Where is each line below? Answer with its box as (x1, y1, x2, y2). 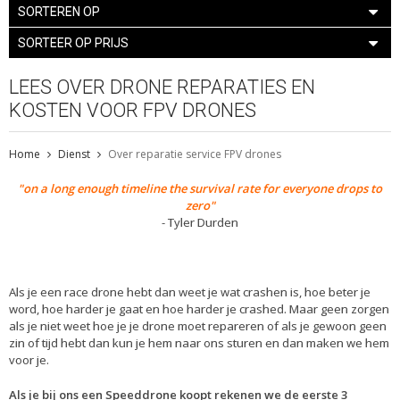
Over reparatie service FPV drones (108, 146, 281, 162)
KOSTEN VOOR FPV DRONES (9, 98, 256, 121)
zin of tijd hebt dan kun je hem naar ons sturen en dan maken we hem (9, 334, 389, 351)
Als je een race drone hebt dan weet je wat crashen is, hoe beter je (9, 283, 371, 300)
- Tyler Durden (162, 213, 238, 230)
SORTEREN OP (18, 4, 100, 19)
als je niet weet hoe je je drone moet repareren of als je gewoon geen (9, 317, 387, 334)
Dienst (58, 146, 90, 162)
